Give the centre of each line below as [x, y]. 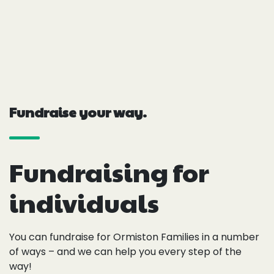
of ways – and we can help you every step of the [125, 252]
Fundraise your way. [78, 112]
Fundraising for [109, 172]
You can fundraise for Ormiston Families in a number [134, 237]
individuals [84, 202]
